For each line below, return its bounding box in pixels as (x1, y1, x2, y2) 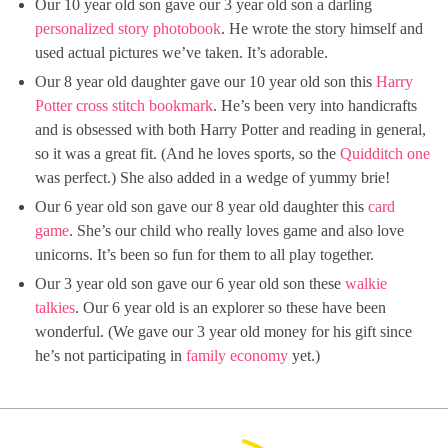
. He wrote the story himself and (221, 20, 423, 37)
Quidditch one (340, 145, 430, 162)
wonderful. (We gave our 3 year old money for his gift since (35, 323, 412, 340)
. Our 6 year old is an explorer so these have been (75, 299, 386, 316)
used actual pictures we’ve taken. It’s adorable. (35, 44, 328, 61)
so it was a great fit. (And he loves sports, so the (35, 145, 340, 162)
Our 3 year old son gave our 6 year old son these (35, 275, 345, 292)
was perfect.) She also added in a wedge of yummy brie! (35, 169, 390, 186)
